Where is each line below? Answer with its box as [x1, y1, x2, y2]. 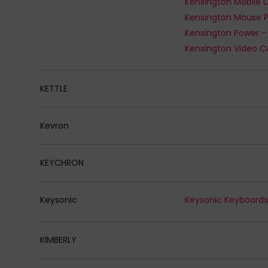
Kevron [40, 119, 69, 132]
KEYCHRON [40, 156, 84, 169]
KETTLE [40, 82, 68, 95]
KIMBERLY [40, 233, 77, 246]
